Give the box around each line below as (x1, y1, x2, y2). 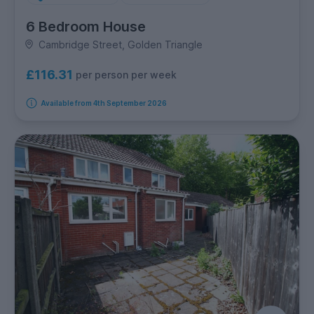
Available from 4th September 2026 (40, 98, 167, 107)
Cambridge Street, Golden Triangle (38, 38, 203, 50)
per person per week (76, 69, 177, 81)
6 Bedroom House (26, 18, 146, 35)
